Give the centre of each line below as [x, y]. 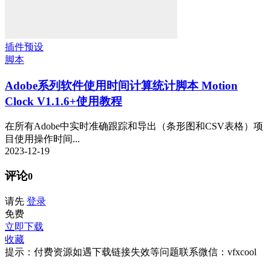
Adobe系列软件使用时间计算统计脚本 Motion [121, 85]
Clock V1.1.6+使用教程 [64, 101]
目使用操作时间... [42, 139]
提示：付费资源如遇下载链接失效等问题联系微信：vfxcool [131, 252]
